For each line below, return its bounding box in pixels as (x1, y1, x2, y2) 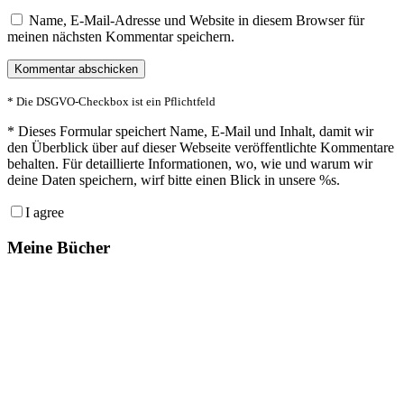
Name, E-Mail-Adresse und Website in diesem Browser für (29, 13, 364, 29)
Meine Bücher (7, 237, 110, 257)
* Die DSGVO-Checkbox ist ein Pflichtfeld (7, 95, 216, 109)
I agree (25, 205, 64, 221)
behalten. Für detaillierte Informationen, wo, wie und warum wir (7, 156, 372, 172)
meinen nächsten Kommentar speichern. (7, 29, 234, 45)
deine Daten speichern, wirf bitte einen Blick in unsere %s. (7, 172, 340, 188)
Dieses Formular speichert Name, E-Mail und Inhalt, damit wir (18, 124, 373, 140)
